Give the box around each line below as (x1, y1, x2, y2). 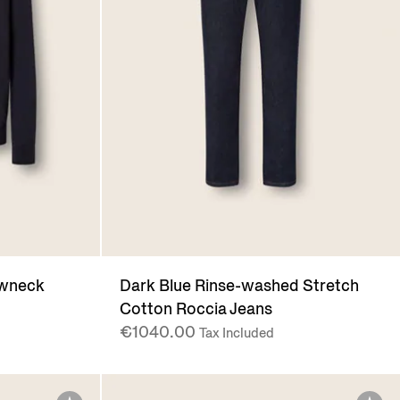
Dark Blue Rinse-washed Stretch (119, 275, 359, 297)
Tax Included (198, 324, 274, 343)
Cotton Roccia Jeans (119, 298, 272, 321)
